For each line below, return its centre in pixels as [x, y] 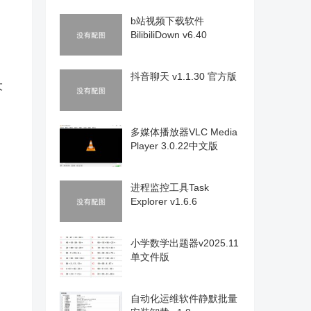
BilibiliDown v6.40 [169, 35]
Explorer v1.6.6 [164, 201]
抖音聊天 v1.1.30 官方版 [184, 76]
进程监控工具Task [170, 187]
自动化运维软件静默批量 [184, 299]
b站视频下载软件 [167, 21]
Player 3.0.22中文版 [174, 146]
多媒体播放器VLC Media [184, 132]
